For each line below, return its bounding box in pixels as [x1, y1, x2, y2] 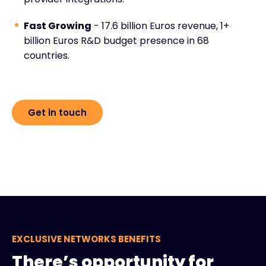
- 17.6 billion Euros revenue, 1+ [91, 18, 229, 33]
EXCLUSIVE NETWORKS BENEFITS [12, 232, 161, 245]
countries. [24, 48, 69, 62]
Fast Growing [24, 18, 91, 33]
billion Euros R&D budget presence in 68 [24, 33, 209, 47]
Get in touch [28, 106, 87, 119]
